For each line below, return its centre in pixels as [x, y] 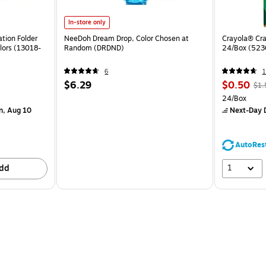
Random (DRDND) [94, 48]
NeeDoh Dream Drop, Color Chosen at [127, 38]
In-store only [87, 22]
